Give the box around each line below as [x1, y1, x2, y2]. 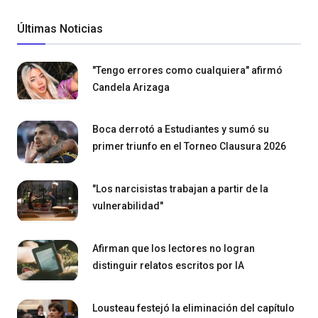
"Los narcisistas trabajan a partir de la [92, 183, 268, 195]
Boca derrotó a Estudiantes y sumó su [92, 124, 269, 136]
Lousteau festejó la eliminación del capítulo [92, 302, 295, 314]
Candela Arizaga [92, 81, 170, 93]
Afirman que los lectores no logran [92, 242, 255, 254]
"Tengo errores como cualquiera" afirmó [92, 64, 283, 76]
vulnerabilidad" [92, 200, 163, 212]
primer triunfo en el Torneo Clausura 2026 [92, 141, 286, 153]
